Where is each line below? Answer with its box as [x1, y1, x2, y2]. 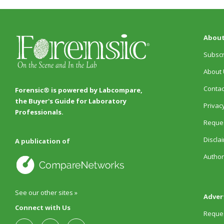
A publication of [14, 136, 70, 146]
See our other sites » [14, 188, 77, 197]
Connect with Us [14, 203, 70, 212]
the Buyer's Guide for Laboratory [14, 96, 126, 105]
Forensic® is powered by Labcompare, [14, 85, 142, 94]
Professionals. [14, 107, 63, 116]
